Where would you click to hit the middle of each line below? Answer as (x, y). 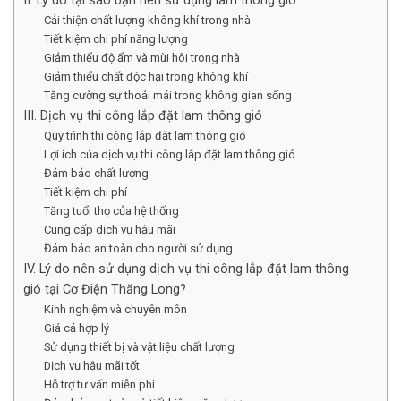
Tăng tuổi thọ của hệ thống (111, 211)
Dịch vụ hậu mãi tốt (91, 366)
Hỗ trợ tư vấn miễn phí (99, 385)
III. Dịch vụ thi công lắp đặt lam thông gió (143, 116)
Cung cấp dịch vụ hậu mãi (109, 230)
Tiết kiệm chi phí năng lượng (115, 39)
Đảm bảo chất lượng (97, 174)
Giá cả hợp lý (76, 328)
